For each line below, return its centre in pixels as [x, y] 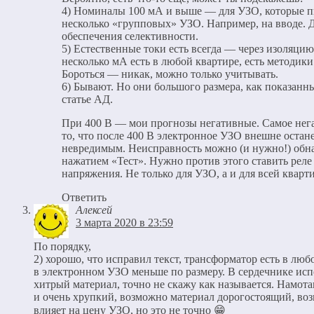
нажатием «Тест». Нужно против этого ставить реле [187, 161]
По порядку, [62, 246]
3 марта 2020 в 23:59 [124, 222]
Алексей [94, 210]
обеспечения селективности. [130, 36]
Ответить [84, 197]
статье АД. [87, 99]
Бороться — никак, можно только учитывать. [170, 74]
